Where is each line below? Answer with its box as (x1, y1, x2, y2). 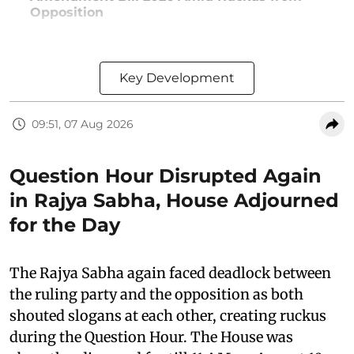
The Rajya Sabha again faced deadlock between (9, 264, 331, 282)
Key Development (119, 70, 235, 85)
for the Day (9, 213, 120, 236)
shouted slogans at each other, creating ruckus (9, 307, 326, 325)
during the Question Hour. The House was (9, 328, 293, 346)
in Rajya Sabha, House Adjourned (9, 189, 339, 212)
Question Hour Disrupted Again (9, 164, 322, 187)
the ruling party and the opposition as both (9, 285, 303, 303)
